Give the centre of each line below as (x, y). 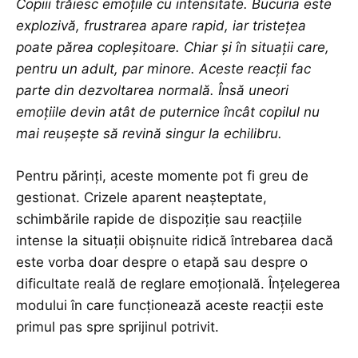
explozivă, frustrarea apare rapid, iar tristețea (161, 26)
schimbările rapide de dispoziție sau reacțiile (159, 219)
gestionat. (50, 198)
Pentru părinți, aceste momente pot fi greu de (162, 176)
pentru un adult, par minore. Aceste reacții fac (163, 69)
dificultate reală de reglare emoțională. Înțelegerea (178, 284)
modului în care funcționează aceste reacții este (170, 306)
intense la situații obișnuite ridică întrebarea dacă (175, 241)
